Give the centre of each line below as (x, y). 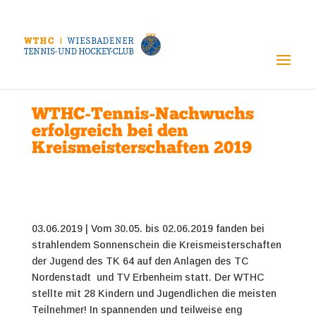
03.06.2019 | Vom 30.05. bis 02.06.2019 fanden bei (148, 228)
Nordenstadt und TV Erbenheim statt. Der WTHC (147, 277)
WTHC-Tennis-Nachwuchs (142, 115)
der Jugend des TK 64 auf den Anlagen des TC (140, 261)
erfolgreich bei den (110, 132)
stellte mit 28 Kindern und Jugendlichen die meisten (154, 293)
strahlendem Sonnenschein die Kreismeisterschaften (156, 244)
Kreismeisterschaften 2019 (141, 148)
